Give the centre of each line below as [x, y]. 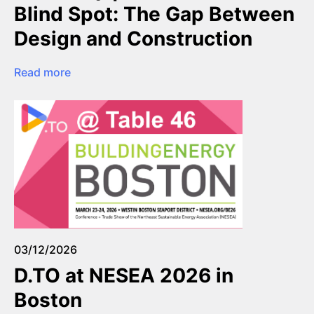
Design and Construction [133, 38]
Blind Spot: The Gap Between [154, 14]
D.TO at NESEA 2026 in [124, 276]
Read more [42, 72]
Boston [48, 300]
